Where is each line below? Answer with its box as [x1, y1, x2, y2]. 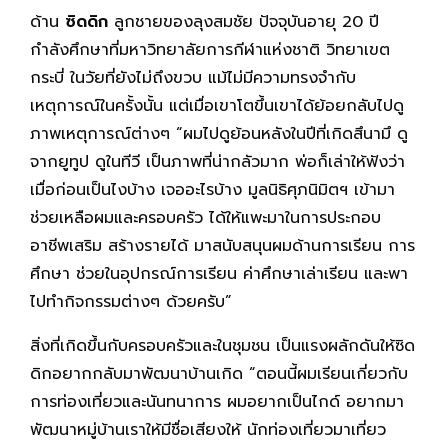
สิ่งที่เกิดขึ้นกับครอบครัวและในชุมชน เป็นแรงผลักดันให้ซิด [30, 333, 415, 358]
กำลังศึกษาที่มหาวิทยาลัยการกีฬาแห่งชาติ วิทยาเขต [30, 37, 390, 62]
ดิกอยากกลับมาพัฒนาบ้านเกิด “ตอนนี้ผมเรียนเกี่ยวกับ [30, 361, 408, 386]
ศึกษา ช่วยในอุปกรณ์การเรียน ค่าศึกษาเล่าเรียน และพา [30, 261, 408, 286]
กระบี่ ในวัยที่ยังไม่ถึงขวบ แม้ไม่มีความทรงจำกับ [30, 65, 356, 90]
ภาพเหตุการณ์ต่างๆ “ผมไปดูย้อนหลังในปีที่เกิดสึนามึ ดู [30, 121, 408, 146]
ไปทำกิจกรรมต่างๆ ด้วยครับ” [30, 289, 232, 314]
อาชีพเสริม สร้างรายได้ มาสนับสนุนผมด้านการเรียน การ [30, 233, 415, 258]
